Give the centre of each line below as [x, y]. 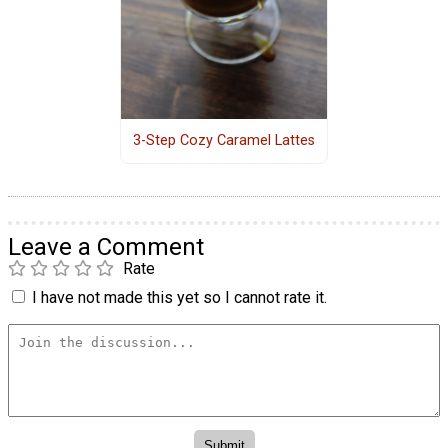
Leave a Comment [106, 246]
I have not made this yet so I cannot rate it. [179, 297]
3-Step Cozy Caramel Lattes [223, 141]
